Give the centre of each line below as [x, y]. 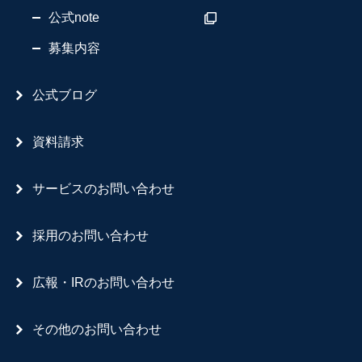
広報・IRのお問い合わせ [103, 282]
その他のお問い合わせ [97, 329]
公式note [74, 17]
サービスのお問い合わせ [103, 188]
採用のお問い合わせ [90, 235]
